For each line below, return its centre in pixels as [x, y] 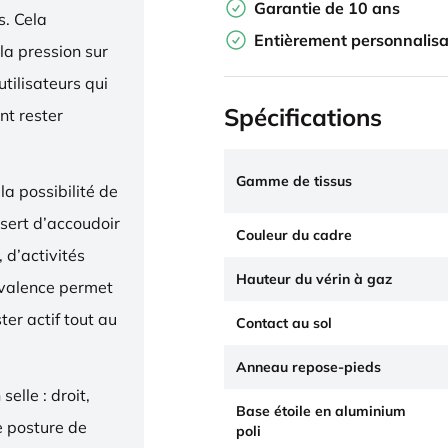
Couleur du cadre [294, 235]
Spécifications [303, 117]
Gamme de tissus [294, 181]
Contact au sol [284, 323]
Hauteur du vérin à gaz [314, 279]
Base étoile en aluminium [321, 411]
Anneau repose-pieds [308, 367]
